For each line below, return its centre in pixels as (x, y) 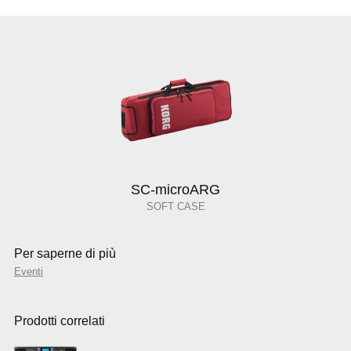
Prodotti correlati (59, 321)
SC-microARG (175, 190)
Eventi (28, 272)
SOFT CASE (175, 207)
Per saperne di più (65, 254)
